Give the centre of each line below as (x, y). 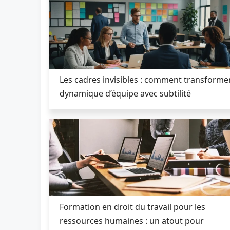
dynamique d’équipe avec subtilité (125, 93)
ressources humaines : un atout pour (132, 221)
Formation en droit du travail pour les (132, 207)
